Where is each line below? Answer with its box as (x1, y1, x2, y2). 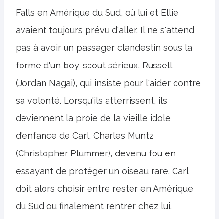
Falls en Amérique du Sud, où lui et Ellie (16, 7, 178, 18)
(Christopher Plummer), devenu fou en (16, 148, 175, 158)
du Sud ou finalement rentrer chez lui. (16, 200, 172, 211)
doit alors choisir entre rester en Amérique (16, 183, 193, 194)
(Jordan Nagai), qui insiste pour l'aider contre (16, 77, 201, 88)
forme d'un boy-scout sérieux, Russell (16, 60, 172, 70)
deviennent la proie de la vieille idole (16, 112, 171, 123)
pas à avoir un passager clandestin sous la (16, 42, 192, 53)
